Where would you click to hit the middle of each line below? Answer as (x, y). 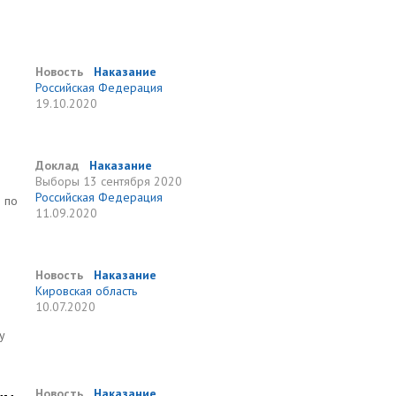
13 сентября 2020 (133, 181)
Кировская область (87, 291)
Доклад (57, 165)
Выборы (58, 181)
